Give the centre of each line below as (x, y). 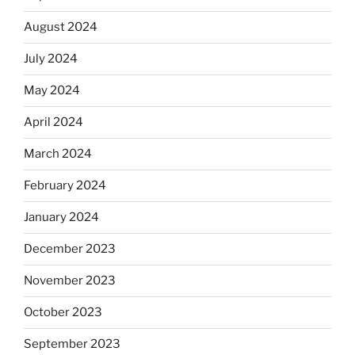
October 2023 (63, 313)
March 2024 (58, 154)
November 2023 (70, 281)
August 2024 (61, 27)
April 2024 (53, 122)
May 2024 (52, 91)
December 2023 (70, 249)
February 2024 (65, 186)
